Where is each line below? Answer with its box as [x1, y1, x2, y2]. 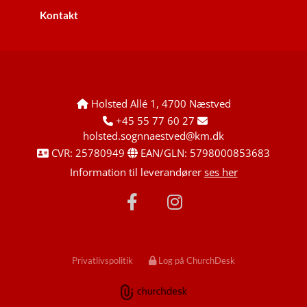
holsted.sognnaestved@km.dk [83, 129, 224, 143]
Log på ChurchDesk [158, 255, 235, 267]
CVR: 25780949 [51, 146, 127, 160]
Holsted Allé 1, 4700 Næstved [88, 97, 231, 111]
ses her [204, 165, 238, 180]
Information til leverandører [69, 165, 204, 180]
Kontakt [40, 9, 78, 22]
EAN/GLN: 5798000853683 [138, 146, 270, 160]
